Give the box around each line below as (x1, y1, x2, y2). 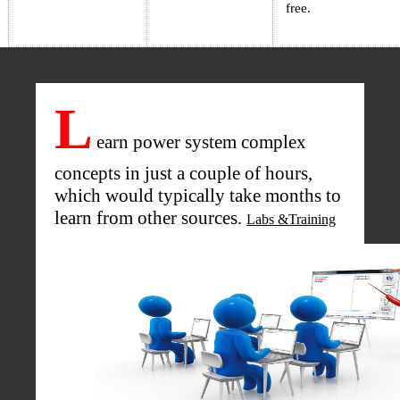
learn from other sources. (54, 207, 247, 229)
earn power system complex (96, 131, 307, 154)
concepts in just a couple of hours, (54, 162, 313, 185)
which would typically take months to (54, 185, 342, 207)
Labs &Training (246, 212, 337, 228)
